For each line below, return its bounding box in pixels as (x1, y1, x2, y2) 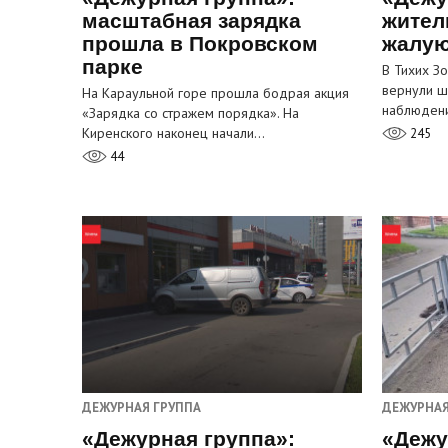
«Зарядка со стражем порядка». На (82, 104, 299, 123)
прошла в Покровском (82, 32, 318, 56)
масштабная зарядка (82, 9, 301, 33)
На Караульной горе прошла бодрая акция (82, 84, 349, 103)
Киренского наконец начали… (82, 124, 265, 143)
